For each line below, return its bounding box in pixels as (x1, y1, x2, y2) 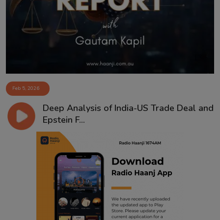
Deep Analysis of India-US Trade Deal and (42, 102, 214, 114)
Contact (7, 8, 33, 19)
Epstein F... (42, 114, 85, 126)
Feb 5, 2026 (12, 85, 39, 92)
